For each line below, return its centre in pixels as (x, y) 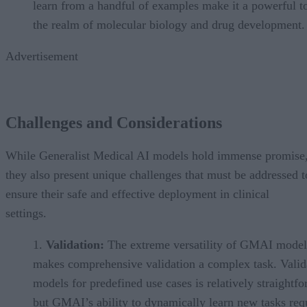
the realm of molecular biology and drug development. (169, 24)
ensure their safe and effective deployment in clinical (137, 194)
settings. (26, 213)
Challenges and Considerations (114, 123)
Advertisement (42, 56)
